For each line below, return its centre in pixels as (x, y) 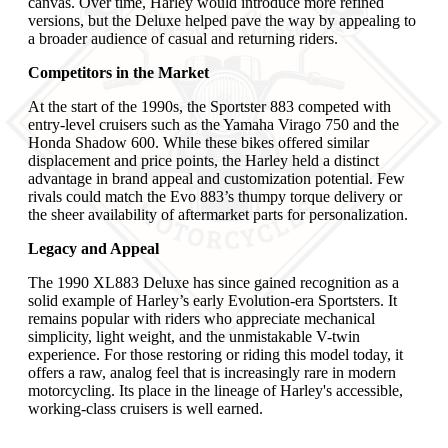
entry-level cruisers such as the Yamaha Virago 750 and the (213, 125)
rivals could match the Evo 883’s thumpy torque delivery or (215, 197)
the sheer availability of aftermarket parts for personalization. (218, 215)
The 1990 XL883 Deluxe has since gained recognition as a (213, 283)
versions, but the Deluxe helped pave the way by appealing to (222, 21)
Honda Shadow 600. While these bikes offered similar (198, 143)
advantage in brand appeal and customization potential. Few (216, 179)
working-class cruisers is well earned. (145, 409)
